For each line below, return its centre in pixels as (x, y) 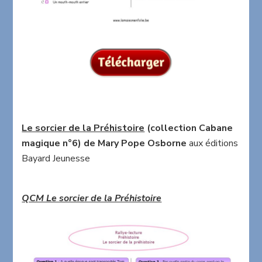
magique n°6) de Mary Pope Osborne (104, 144)
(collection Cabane (189, 128)
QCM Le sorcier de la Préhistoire (92, 199)
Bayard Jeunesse (56, 159)
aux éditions (213, 144)
